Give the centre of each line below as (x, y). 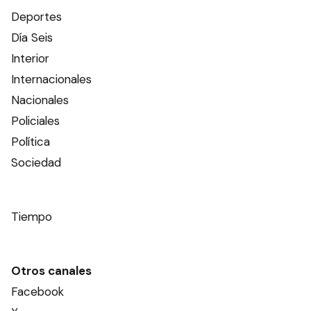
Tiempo (32, 217)
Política (31, 142)
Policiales (35, 121)
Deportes (36, 17)
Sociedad (36, 163)
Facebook (37, 292)
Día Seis (32, 38)
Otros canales (51, 271)
